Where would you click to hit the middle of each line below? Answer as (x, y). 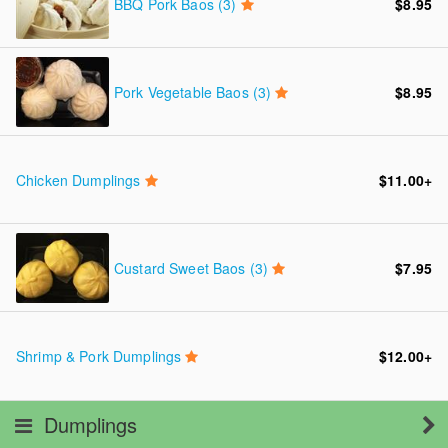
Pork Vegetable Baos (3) (195, 92)
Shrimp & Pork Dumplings (101, 356)
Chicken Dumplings (80, 180)
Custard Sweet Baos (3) (193, 268)
